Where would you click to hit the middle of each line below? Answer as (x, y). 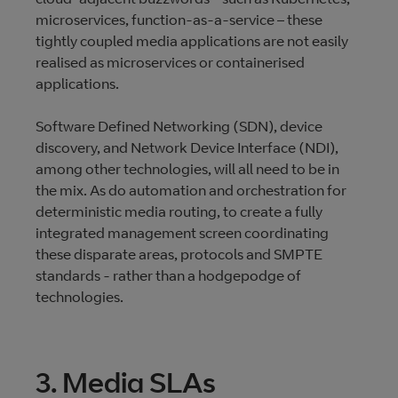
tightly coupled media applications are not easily (192, 41)
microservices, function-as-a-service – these (179, 20)
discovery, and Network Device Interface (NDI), (187, 147)
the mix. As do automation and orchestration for (191, 190)
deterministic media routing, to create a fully (179, 211)
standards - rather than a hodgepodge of (168, 275)
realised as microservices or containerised (170, 62)
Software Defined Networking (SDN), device (179, 126)
